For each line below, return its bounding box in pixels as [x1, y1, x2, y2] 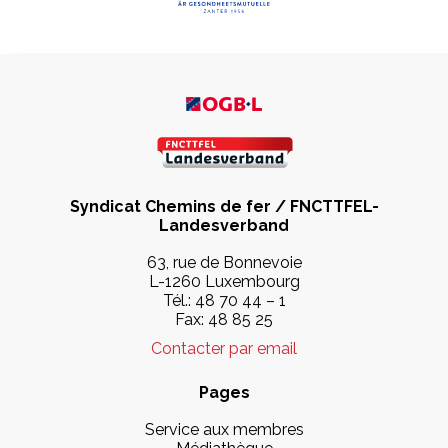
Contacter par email [151, 338, 297, 358]
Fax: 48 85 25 [175, 309, 273, 329]
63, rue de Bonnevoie [146, 252, 302, 272]
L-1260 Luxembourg [148, 271, 300, 291]
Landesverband [159, 215, 289, 235]
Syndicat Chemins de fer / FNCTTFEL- [69, 196, 379, 216]
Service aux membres [144, 419, 304, 439]
